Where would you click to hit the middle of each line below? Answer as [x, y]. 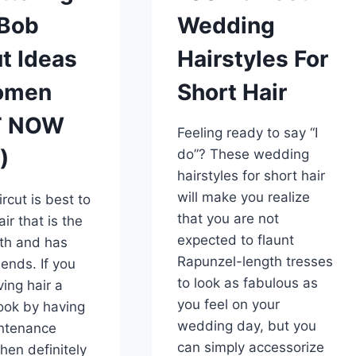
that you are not [228, 218]
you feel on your [229, 304]
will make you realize [244, 197]
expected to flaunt [236, 240]
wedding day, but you [247, 325]
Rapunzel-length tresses [255, 261]
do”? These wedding [244, 154]
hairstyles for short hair [252, 175]
